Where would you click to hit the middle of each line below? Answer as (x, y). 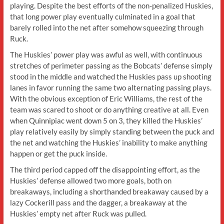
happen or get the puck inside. (58, 153)
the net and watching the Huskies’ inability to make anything (108, 142)
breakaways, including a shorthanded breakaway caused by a (109, 191)
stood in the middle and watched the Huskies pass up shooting (110, 76)
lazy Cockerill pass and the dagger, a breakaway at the (98, 202)
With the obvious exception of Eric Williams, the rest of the (106, 98)
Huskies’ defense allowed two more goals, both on (90, 180)
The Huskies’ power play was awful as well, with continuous (106, 54)
